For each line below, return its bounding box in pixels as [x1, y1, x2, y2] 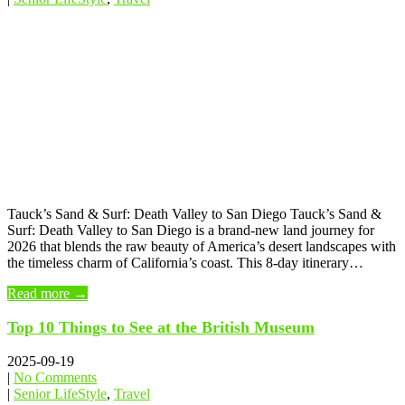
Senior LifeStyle [14, 386, 107, 402]
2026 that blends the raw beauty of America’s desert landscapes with [7, 239, 396, 255]
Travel [114, 386, 150, 402]
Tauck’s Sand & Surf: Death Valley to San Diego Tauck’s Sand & [7, 206, 381, 222]
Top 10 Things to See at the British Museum [7, 318, 315, 337]
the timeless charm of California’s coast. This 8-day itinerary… [7, 255, 363, 271]
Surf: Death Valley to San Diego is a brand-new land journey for [7, 222, 374, 239]
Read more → [7, 286, 88, 302]
